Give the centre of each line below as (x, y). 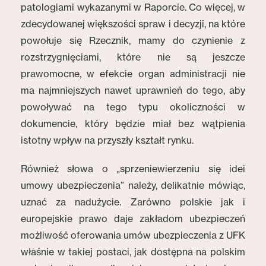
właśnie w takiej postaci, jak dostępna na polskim (133, 252)
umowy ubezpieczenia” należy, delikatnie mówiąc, (133, 185)
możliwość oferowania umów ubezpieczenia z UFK (133, 235)
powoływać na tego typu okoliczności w (133, 107)
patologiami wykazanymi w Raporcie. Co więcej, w (133, 7)
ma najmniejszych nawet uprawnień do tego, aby (133, 90)
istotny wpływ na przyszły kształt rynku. (107, 140)
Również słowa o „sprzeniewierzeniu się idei (133, 169)
